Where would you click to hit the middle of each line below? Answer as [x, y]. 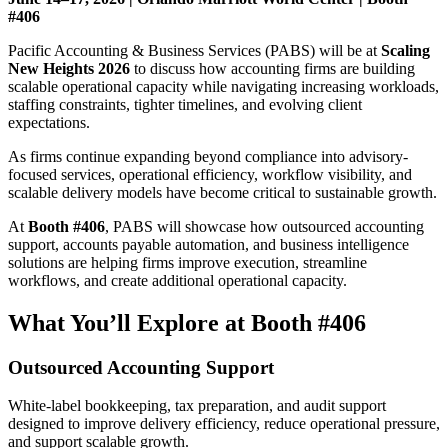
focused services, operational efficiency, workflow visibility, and [210, 174]
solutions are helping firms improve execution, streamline [187, 262]
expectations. [49, 122]
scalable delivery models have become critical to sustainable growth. [222, 192]
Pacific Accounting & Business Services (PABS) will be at [194, 50]
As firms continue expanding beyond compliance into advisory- [208, 156]
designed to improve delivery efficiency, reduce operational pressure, [224, 424]
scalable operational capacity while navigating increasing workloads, [223, 86]
